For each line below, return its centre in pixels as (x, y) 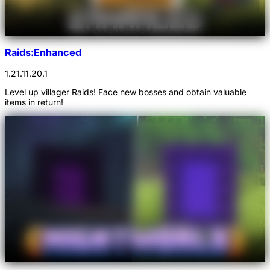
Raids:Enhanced (43, 52)
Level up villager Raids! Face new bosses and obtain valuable (126, 92)
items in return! (34, 102)
